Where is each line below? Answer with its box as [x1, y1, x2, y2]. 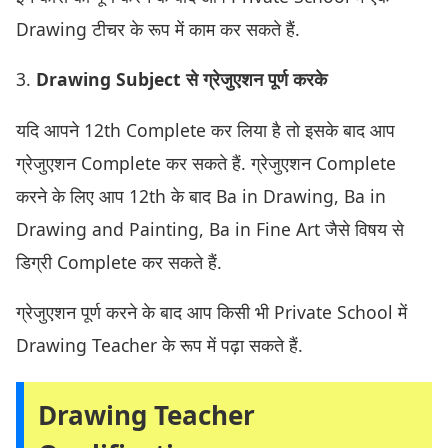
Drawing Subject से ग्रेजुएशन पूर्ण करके [36, 67, 327, 92]
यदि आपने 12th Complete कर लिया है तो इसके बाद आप [16, 117, 395, 142]
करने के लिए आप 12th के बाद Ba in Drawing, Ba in [16, 183, 386, 208]
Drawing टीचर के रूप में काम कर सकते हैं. [16, 16, 300, 41]
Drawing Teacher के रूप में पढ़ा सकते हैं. [16, 333, 303, 358]
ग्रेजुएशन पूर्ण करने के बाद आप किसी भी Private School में [16, 300, 407, 325]
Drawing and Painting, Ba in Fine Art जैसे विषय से [16, 216, 404, 241]
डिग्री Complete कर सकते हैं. [16, 249, 222, 274]
